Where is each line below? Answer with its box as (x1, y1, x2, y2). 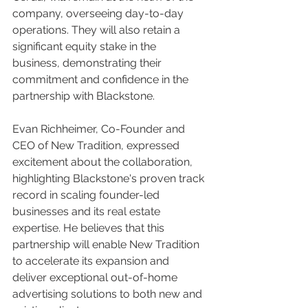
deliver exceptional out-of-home (12, 271, 180, 284)
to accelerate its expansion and (12, 254, 172, 267)
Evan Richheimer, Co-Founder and (12, 122, 188, 135)
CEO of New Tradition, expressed (12, 139, 182, 152)
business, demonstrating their (12, 56, 164, 69)
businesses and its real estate (12, 205, 163, 218)
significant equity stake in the (12, 40, 159, 53)
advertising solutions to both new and (12, 287, 205, 300)
